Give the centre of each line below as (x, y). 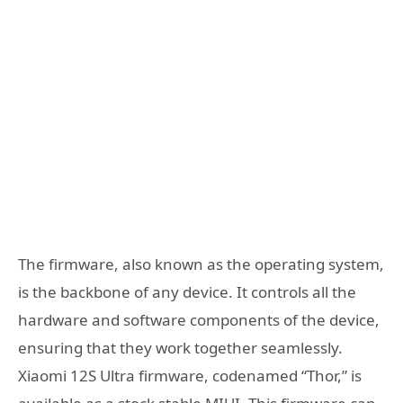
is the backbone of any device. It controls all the (187, 292)
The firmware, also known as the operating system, (201, 264)
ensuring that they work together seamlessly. (180, 348)
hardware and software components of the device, (199, 320)
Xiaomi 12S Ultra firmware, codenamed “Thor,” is (190, 376)
